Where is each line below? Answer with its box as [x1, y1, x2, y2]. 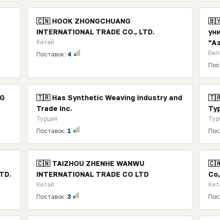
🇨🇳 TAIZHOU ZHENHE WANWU [36, 159, 144, 167]
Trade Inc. [36, 104, 72, 112]
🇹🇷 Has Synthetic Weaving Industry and [36, 93, 182, 102]
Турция [36, 115, 57, 122]
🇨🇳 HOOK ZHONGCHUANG [36, 17, 131, 25]
